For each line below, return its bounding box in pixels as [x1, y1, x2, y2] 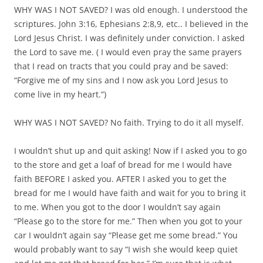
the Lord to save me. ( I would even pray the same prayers [14, 46, 242, 58]
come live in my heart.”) [14, 89, 106, 100]
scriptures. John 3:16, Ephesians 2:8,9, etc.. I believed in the [14, 18, 248, 30]
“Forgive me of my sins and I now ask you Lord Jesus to [14, 75, 228, 86]
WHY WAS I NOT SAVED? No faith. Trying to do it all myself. [14, 117, 244, 129]
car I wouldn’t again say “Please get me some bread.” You [14, 230, 238, 241]
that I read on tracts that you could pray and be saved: [14, 60, 228, 72]
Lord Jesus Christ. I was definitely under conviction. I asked [14, 32, 245, 44]
